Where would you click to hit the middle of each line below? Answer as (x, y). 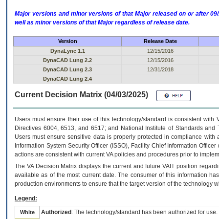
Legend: (26, 199)
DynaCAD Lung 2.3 (67, 70)
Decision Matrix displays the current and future (98, 166)
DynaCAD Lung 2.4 (67, 79)
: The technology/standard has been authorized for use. (144, 212)
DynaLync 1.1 (67, 51)
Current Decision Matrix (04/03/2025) (81, 95)
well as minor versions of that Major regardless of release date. (102, 23)
